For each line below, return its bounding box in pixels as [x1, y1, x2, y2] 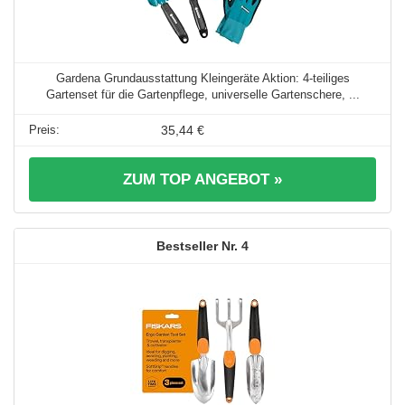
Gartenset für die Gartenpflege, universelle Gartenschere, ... [45, 88, 360, 102]
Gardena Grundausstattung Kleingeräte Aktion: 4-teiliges [55, 71, 350, 86]
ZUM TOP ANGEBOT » [123, 171, 282, 189]
